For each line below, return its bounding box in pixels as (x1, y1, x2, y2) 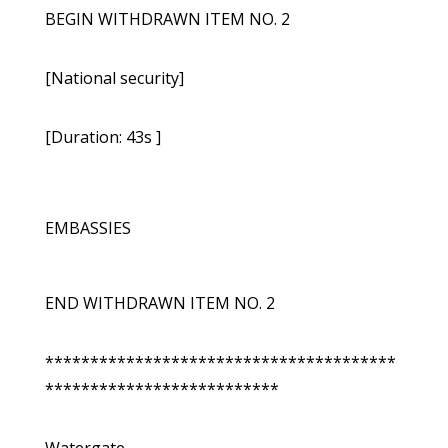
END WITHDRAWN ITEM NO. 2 (44, 292, 275, 315)
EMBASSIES (44, 217, 131, 240)
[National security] (44, 67, 184, 90)
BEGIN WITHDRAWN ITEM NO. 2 (44, 8, 290, 31)
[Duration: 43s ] (44, 126, 161, 149)
